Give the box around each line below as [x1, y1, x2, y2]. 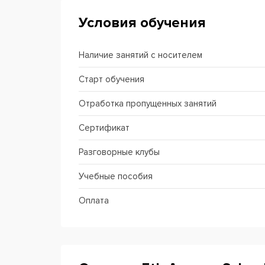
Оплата [79, 195, 109, 206]
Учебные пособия [79, 171, 153, 182]
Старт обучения [79, 74, 144, 85]
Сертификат [79, 122, 130, 133]
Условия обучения [79, 14, 206, 31]
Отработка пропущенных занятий [79, 98, 216, 109]
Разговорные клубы [79, 147, 160, 157]
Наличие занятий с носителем [79, 50, 202, 60]
